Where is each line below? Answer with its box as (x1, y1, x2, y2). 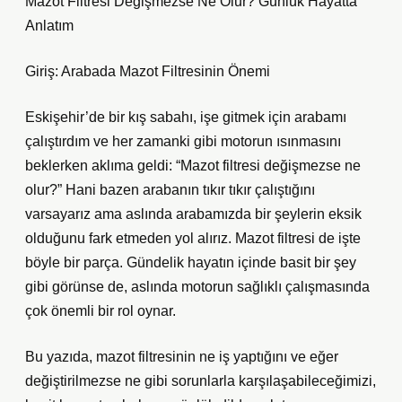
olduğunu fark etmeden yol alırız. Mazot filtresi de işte (25, 231, 361, 246)
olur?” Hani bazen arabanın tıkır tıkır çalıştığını (25, 182, 315, 197)
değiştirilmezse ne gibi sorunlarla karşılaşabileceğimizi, (25, 373, 376, 389)
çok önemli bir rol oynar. (25, 303, 176, 319)
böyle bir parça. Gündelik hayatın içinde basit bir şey (25, 255, 356, 270)
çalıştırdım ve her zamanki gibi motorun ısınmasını (25, 134, 341, 149)
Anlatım (25, 18, 74, 33)
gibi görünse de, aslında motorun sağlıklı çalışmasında (25, 279, 370, 294)
